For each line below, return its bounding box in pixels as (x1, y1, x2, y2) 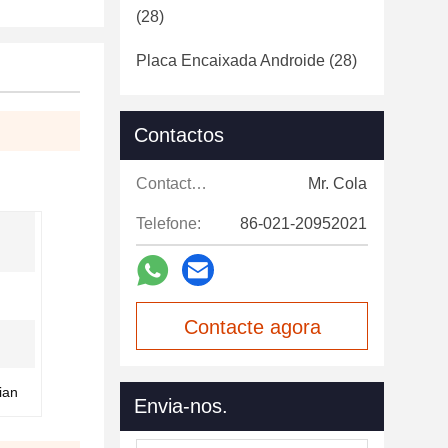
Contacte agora (183, 316, 321, 338)
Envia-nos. (134, 395, 228, 417)
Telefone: (136, 215, 201, 232)
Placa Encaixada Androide (136, 52, 325, 69)
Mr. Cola (308, 175, 367, 192)
